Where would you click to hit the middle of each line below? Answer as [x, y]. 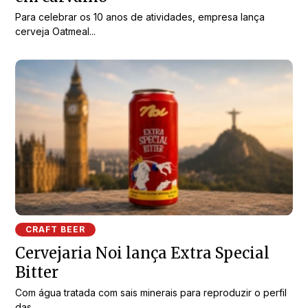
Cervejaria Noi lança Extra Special [143, 253]
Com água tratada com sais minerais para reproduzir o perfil [151, 292]
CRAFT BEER [56, 229]
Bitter [37, 272]
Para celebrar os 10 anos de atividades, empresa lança [140, 17]
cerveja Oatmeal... [56, 32]
